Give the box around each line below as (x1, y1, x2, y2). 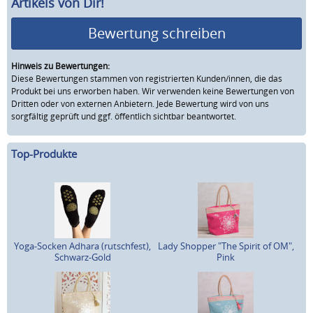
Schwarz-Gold (54, 250, 111, 263)
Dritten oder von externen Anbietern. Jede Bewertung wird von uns (11, 97, 269, 110)
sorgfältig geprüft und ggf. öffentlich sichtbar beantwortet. (11, 110, 236, 122)
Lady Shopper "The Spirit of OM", (157, 239, 294, 252)
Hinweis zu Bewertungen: (11, 59, 110, 72)
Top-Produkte (11, 147, 77, 161)
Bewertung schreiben (87, 23, 226, 43)
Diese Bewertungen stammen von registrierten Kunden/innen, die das (11, 72, 282, 85)
